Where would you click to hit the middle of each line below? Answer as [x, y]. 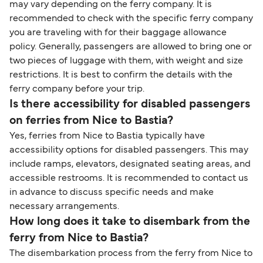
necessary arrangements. [64, 207]
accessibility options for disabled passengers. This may [129, 151]
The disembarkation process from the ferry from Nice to [131, 254]
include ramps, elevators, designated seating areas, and [130, 165]
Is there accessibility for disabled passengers [130, 105]
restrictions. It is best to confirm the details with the [121, 75]
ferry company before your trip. [77, 90]
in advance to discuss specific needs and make [112, 193]
